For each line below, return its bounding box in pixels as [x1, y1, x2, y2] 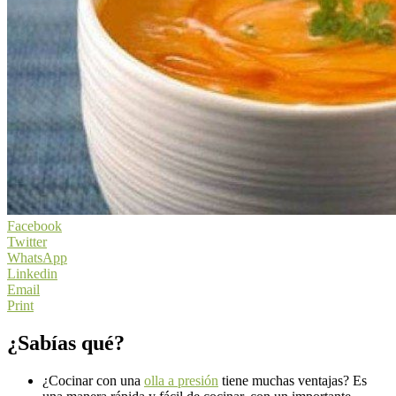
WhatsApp [7, 249, 67, 265]
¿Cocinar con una [42, 372, 144, 388]
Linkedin [7, 265, 57, 281]
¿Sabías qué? [7, 331, 125, 354]
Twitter [7, 233, 47, 249]
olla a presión [144, 372, 218, 388]
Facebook [7, 217, 62, 233]
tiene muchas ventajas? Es [218, 372, 367, 388]
